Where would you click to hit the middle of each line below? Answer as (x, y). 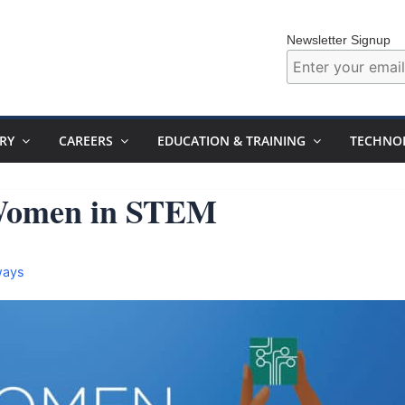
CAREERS (86, 141)
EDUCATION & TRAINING (231, 141)
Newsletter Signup (338, 39)
